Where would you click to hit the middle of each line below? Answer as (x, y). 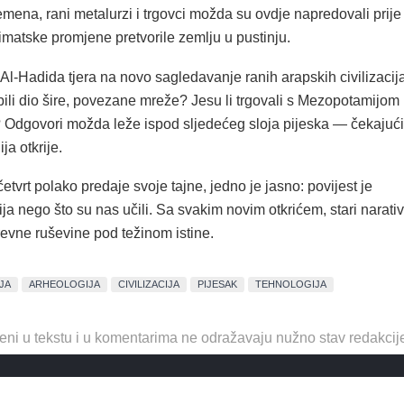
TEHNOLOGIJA (291, 284)
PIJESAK (218, 284)
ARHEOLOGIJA (64, 284)
